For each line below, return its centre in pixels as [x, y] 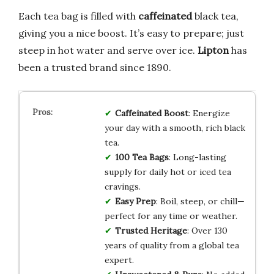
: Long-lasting [197, 157]
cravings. [122, 186]
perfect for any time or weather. [171, 216]
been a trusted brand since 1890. [95, 67]
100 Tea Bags [142, 157]
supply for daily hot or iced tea [168, 172]
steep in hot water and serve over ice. [108, 50]
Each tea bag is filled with [78, 16]
